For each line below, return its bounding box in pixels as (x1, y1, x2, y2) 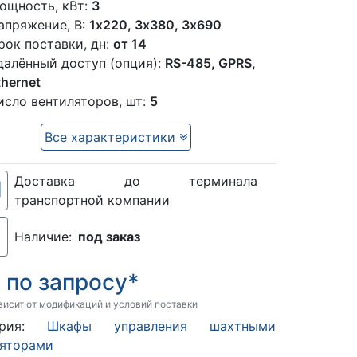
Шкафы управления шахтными (47, 317, 277, 334)
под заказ (78, 228, 141, 245)
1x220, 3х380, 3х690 (89, 16, 222, 33)
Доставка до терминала (14, 172, 257, 189)
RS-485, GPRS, (165, 54, 257, 71)
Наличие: (14, 228, 73, 245)
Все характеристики (45, 128, 180, 145)
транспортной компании (14, 191, 171, 208)
